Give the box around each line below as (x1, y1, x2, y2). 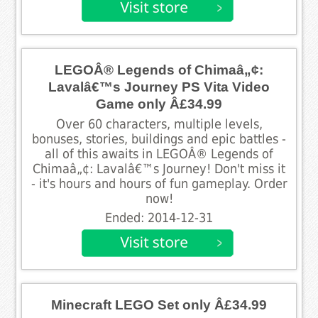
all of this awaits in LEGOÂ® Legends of (45, 146, 273, 161)
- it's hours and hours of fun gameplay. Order (31, 176, 287, 191)
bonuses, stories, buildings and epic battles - (32, 131, 286, 146)
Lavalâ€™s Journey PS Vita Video (48, 79, 270, 94)
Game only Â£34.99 (96, 96, 222, 111)
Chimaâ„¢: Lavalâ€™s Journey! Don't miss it (33, 161, 285, 176)
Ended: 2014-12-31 (105, 210, 213, 225)
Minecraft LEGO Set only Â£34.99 (51, 297, 267, 312)
